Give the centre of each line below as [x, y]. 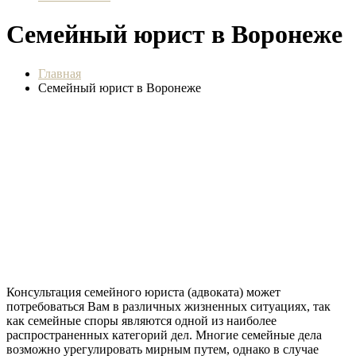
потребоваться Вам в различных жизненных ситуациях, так [168, 307]
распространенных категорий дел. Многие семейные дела [164, 335]
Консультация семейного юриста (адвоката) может [143, 292]
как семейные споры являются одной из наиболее [141, 321]
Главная [60, 73]
